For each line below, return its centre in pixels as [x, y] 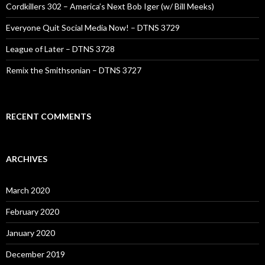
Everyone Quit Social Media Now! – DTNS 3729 [93, 28]
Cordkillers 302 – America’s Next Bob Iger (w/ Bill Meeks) [110, 6]
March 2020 [28, 190]
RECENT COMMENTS [49, 116]
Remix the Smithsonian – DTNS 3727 [74, 70]
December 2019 [35, 254]
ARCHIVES [27, 159]
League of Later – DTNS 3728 [60, 49]
